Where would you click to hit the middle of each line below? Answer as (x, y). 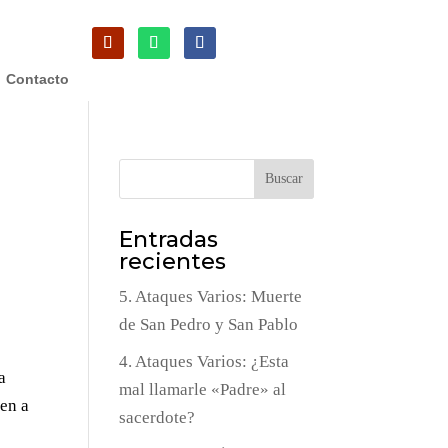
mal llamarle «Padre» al (203, 389)
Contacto (37, 79)
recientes (173, 262)
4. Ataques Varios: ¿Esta (204, 361)
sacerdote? (157, 417)
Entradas (169, 240)
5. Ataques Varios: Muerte (211, 297)
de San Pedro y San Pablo (209, 325)
